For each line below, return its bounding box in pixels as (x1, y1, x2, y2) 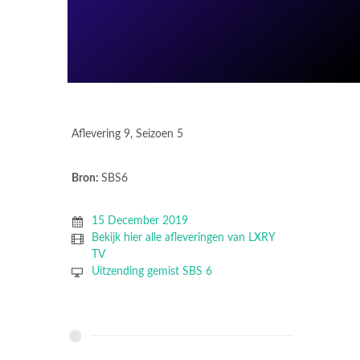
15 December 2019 (91, 215, 188, 227)
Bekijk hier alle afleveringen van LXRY (91, 232, 275, 243)
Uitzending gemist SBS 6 (91, 266, 212, 277)
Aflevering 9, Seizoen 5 (72, 129, 183, 140)
